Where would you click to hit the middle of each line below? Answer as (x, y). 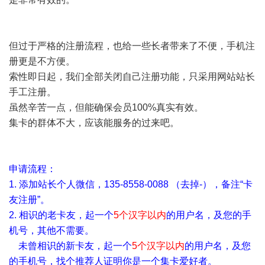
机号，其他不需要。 (51, 230)
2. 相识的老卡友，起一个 (61, 215)
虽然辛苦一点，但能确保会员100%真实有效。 (106, 107)
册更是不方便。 (42, 61)
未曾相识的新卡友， (56, 246)
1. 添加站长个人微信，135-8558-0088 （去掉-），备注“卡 (131, 184)
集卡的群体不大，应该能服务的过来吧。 (94, 123)
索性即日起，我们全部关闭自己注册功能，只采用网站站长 (132, 77)
